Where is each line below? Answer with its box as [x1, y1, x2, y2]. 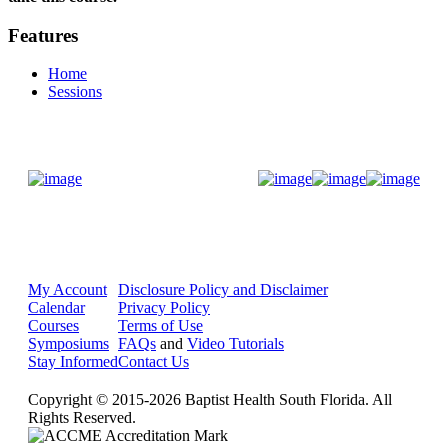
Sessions [48, 83, 102, 101]
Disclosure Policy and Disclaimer [118, 281, 328, 299]
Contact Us [118, 353, 189, 371]
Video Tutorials [187, 335, 284, 353]
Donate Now [138, 171, 215, 187]
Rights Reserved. [28, 409, 136, 427]
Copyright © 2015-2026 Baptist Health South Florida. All [28, 391, 392, 409]
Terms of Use [118, 317, 203, 335]
